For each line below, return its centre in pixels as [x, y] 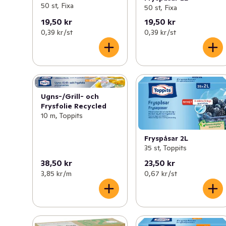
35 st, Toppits [166, 148]
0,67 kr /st [161, 174]
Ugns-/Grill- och [70, 97]
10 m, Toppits [62, 116]
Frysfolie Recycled [74, 106]
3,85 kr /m [56, 174]
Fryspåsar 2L [166, 138]
